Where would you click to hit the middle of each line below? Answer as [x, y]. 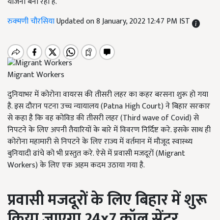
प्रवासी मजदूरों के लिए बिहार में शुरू [107, 200]
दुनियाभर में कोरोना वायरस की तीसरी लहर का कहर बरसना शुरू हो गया [108, 95]
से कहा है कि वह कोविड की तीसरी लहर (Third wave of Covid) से [103, 118]
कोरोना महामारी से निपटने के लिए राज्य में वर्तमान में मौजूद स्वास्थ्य [100, 142]
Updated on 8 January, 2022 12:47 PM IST [124, 21]
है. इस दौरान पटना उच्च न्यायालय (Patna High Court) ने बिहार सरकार [109, 107]
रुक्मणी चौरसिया [32, 21]
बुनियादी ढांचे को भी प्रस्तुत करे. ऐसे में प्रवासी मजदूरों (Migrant [96, 154]
